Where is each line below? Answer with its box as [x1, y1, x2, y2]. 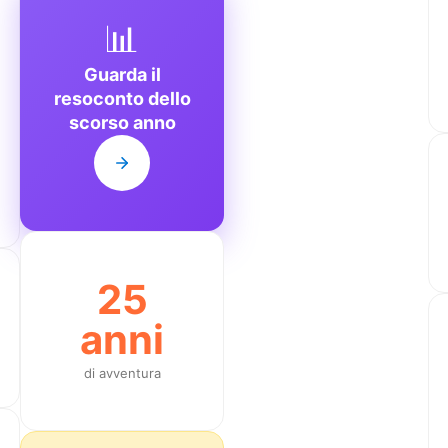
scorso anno [68, 111, 176, 133]
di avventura [83, 364, 161, 381]
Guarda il [83, 63, 161, 85]
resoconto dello [53, 87, 191, 109]
